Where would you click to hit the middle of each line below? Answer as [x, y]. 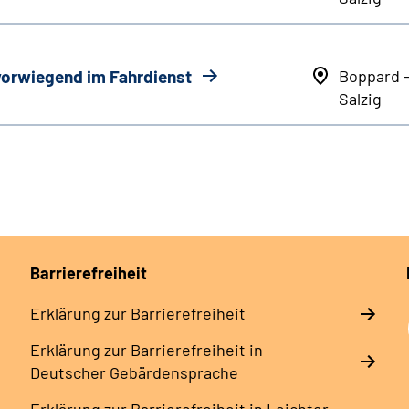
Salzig [360, 99]
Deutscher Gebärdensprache [134, 373]
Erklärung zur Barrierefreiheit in [146, 350]
